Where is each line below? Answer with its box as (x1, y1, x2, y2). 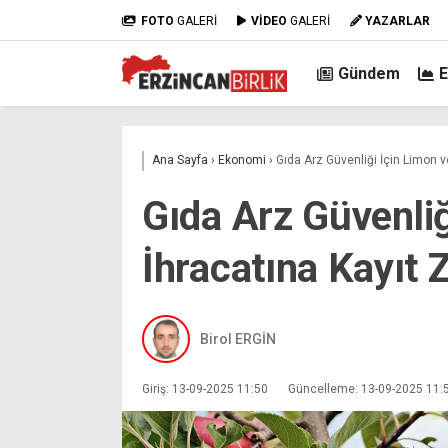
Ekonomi (218, 153, 266, 167)
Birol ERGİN (200, 330, 276, 347)
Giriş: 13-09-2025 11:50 (142, 382, 268, 396)
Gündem (338, 63, 400, 83)
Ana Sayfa (152, 153, 208, 167)
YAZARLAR (365, 13, 430, 28)
